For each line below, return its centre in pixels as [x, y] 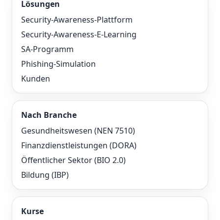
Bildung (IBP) [45, 175]
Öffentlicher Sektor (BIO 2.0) [73, 160]
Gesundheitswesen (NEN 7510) [78, 131]
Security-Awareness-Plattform [77, 20]
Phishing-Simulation [58, 64]
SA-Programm [47, 49]
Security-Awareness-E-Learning [79, 34]
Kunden [36, 79]
